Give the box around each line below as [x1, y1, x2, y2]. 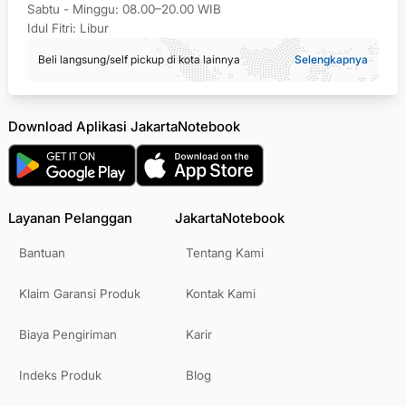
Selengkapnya [295, 53, 368, 67]
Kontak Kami [186, 286, 256, 302]
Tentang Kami [186, 246, 264, 261]
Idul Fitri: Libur [27, 21, 109, 36]
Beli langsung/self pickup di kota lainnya [38, 53, 240, 67]
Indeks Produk [19, 368, 101, 383]
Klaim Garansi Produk [19, 286, 140, 302]
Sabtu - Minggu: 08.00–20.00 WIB [27, 2, 221, 17]
